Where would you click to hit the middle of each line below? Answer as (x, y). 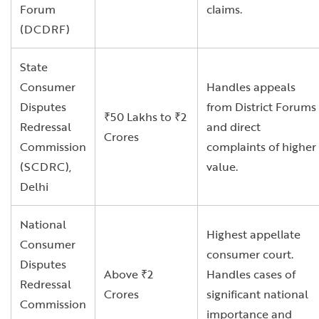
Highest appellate (253, 234)
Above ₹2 (129, 274)
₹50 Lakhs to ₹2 (145, 117)
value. (222, 167)
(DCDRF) (45, 29)
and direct (234, 127)
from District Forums (261, 107)
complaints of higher (261, 147)
